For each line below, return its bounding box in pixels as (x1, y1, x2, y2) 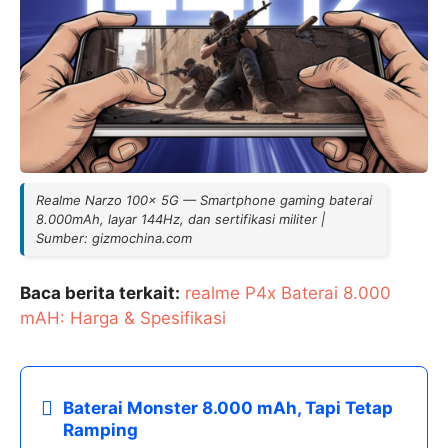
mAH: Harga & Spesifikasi (20, 308, 226, 329)
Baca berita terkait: (20, 283, 180, 304)
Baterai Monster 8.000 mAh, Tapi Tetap (63, 398, 393, 419)
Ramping (63, 420, 138, 441)
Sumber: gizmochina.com (36, 230, 192, 247)
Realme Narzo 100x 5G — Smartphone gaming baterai (36, 192, 372, 209)
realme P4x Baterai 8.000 (185, 283, 391, 304)
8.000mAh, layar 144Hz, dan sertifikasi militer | (36, 211, 325, 228)
